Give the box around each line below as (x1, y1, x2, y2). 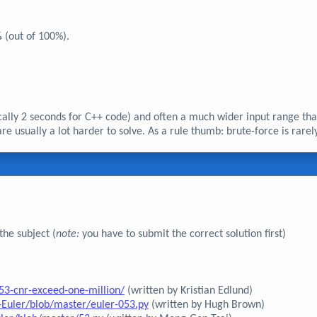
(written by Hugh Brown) (148, 299, 265, 311)
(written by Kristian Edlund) (124, 284, 253, 296)
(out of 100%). (1, 30, 69, 42)
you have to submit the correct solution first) (79, 228, 286, 240)
